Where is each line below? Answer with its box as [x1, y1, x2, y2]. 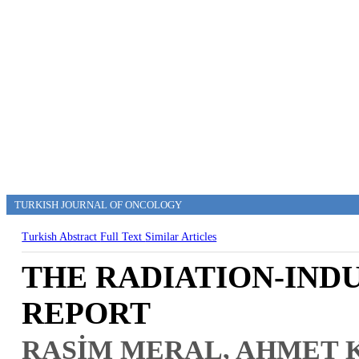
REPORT [22, 296, 151, 330]
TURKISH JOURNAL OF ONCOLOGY [14, 199, 182, 211]
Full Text [100, 231, 146, 243]
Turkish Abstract [22, 231, 101, 243]
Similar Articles [145, 231, 217, 243]
